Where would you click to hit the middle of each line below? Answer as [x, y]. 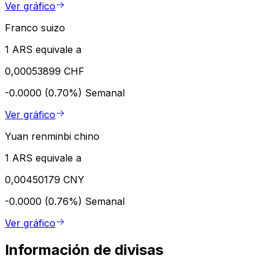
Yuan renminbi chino [52, 136]
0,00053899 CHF [45, 71]
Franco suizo [35, 27]
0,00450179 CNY [45, 179]
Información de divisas [84, 250]
